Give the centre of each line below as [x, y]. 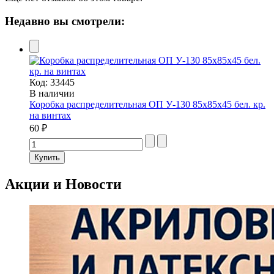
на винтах [50, 116]
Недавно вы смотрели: [65, 21]
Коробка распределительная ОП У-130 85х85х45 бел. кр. [147, 105]
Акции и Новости [63, 184]
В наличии [52, 94]
